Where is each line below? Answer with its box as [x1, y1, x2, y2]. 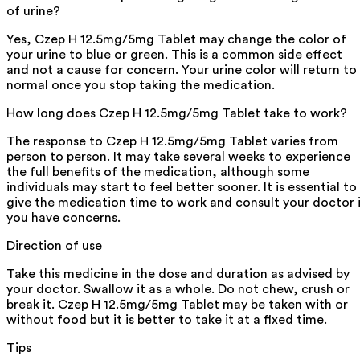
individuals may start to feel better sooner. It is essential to [6, 181, 357, 194]
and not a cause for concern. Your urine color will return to [6, 63, 357, 77]
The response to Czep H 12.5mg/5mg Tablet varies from [6, 135, 338, 149]
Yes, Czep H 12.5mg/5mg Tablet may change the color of [6, 33, 346, 47]
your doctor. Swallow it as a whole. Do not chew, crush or [6, 283, 350, 297]
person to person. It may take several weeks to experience [6, 150, 350, 164]
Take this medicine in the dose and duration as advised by [6, 268, 350, 281]
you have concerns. [6, 211, 121, 225]
